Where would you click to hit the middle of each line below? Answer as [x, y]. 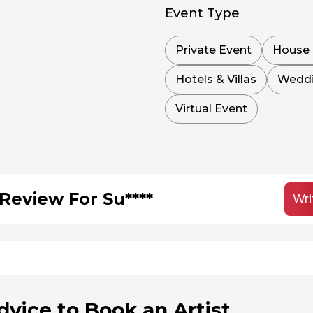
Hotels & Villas [216, 79]
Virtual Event [211, 109]
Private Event [213, 50]
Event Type [202, 13]
